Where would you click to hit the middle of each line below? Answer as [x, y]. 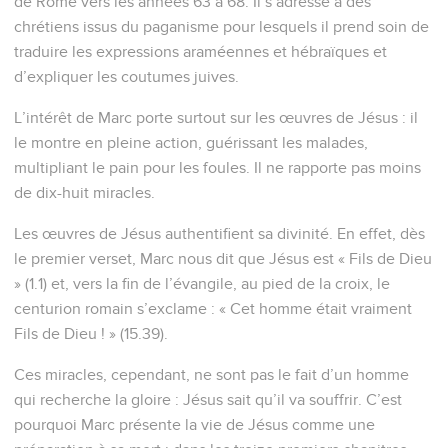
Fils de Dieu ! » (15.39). [91, 333]
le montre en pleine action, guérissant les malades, [191, 142]
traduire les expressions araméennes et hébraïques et [200, 51]
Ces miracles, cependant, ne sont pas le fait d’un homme [211, 374]
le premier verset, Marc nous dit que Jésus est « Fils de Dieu [223, 258]
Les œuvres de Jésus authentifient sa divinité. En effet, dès [219, 233]
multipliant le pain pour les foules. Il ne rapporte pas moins [217, 167]
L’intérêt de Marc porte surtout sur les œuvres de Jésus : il [216, 117]
